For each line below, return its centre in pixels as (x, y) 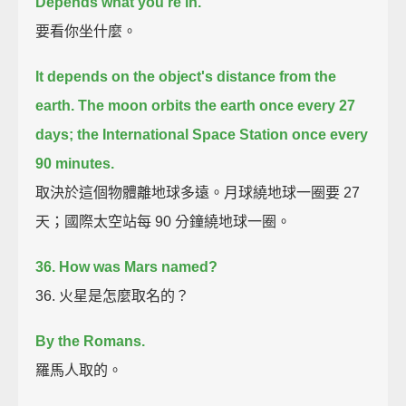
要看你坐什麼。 (87, 31)
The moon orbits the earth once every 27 (217, 105)
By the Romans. (91, 341)
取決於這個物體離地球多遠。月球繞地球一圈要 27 (198, 192)
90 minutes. (75, 163)
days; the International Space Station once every (202, 134)
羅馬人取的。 (79, 370)
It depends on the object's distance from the (186, 76)
